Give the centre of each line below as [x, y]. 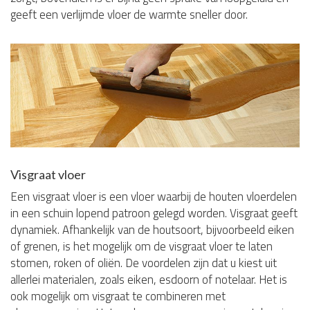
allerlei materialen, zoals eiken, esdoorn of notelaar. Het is [149, 279]
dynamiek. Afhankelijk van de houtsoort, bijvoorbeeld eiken [152, 229]
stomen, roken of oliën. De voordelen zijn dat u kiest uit [144, 263]
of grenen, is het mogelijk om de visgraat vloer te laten [142, 246]
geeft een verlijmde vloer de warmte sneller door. [129, 15]
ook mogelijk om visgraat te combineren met [118, 296]
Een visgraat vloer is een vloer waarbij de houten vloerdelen [154, 196]
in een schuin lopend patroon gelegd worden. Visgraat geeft [154, 213]
